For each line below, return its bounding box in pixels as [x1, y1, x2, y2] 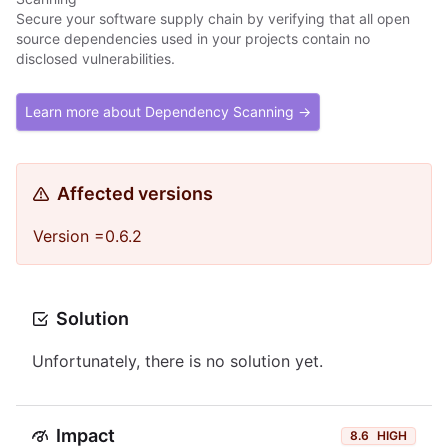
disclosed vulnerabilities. [16, 50, 175, 67]
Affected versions [57, 183, 213, 204]
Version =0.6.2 [33, 226, 142, 246]
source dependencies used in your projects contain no [16, 30, 370, 47]
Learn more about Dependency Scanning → [25, 103, 311, 120]
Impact [56, 425, 115, 446]
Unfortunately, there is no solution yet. [32, 351, 323, 371]
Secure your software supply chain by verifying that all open [16, 10, 410, 27]
